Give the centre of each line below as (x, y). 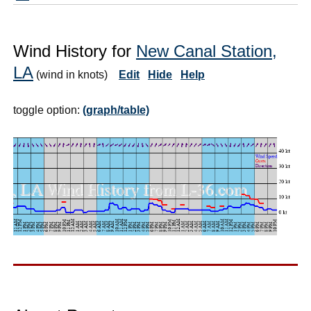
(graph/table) (116, 110)
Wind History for (75, 51)
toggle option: (48, 110)
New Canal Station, (207, 51)
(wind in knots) (77, 74)
